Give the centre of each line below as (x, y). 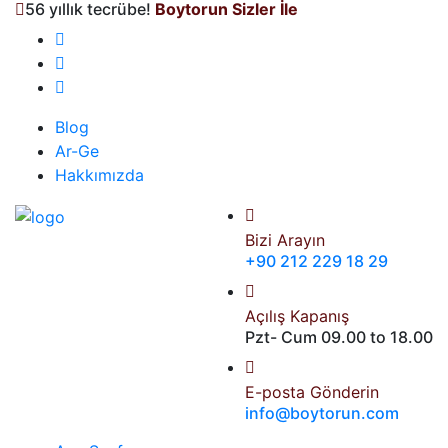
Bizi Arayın (285, 240)
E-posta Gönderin (312, 392)
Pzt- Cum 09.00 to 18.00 (339, 337)
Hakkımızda (99, 175)
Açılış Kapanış (297, 316)
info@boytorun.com (322, 413)
